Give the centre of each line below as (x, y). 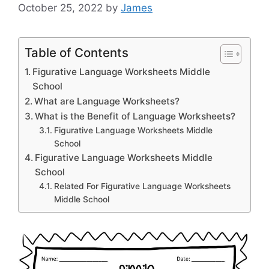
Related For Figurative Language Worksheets (142, 186)
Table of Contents (77, 52)
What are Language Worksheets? (107, 101)
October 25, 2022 (60, 8)
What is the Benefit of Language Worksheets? (135, 116)
